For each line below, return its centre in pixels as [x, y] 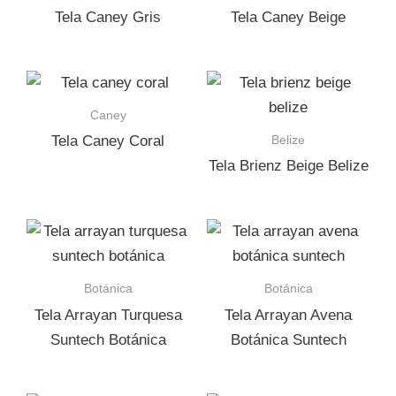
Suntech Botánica [108, 339]
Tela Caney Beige [288, 18]
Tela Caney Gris [108, 18]
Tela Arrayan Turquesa [108, 315]
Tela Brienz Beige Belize [288, 166]
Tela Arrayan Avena [288, 315]
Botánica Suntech [288, 339]
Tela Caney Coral [108, 141]
